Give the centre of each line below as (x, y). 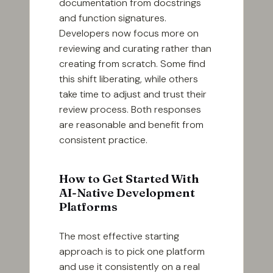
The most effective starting (119, 236)
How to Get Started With (129, 179)
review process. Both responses (130, 110)
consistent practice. (103, 140)
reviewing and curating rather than (135, 49)
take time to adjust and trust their (133, 94)
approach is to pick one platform (132, 252)
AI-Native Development (127, 193)
